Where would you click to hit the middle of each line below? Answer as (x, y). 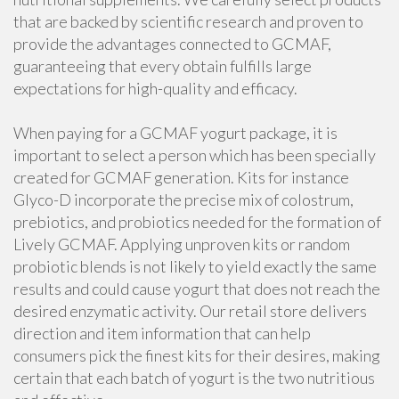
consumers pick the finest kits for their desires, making (197, 355)
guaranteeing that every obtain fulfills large (163, 66)
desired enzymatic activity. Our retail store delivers (190, 311)
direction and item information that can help (162, 333)
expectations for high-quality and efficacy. (155, 88)
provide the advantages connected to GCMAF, (172, 44)
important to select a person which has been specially (195, 155)
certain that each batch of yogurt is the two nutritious (194, 378)
